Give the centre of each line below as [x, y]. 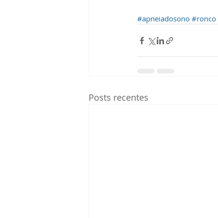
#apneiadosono [163, 18]
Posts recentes [118, 97]
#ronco [204, 18]
